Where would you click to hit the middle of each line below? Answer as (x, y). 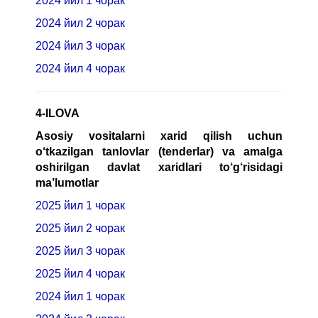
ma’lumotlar (67, 182)
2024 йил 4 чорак (80, 68)
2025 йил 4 (64, 273)
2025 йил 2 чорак (82, 228)
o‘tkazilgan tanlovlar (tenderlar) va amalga (159, 151)
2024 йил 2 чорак (82, 23)
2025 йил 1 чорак (82, 205)
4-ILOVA (57, 113)
